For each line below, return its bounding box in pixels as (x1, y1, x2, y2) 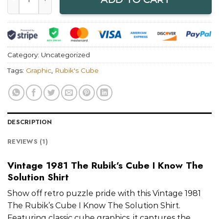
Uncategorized (41, 50, 90, 59)
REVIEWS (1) (7, 136, 48, 146)
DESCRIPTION (7, 117, 52, 127)
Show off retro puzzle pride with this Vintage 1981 (7, 189, 201, 198)
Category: (7, 50, 41, 59)
